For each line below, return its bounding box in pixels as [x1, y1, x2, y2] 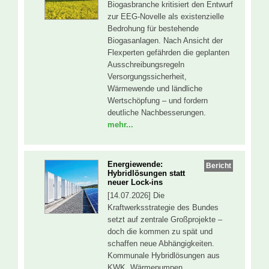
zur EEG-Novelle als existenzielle [107, 11, 224, 21]
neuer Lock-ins [107, 178, 163, 187]
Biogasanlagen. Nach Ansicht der [107, 35, 223, 45]
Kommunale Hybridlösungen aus [107, 251, 220, 261]
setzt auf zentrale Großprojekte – [107, 215, 222, 225]
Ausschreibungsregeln [107, 59, 184, 69]
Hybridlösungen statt [107, 169, 185, 178]
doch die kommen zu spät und [107, 227, 213, 237]
